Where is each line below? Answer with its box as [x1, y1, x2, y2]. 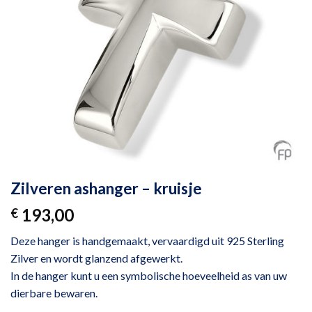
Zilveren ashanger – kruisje [10, 179, 202, 198]
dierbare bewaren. [10, 286, 97, 300]
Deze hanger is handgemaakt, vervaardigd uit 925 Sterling [10, 234, 284, 248]
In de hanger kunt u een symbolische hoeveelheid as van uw [10, 269, 287, 283]
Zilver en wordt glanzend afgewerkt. [10, 251, 182, 265]
